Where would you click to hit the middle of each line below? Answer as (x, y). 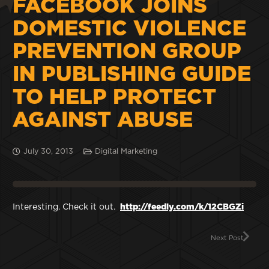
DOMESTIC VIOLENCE (129, 29)
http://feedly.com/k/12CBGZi (182, 207)
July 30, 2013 (49, 151)
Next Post (227, 238)
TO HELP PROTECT (114, 97)
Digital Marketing (126, 151)
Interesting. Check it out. (66, 207)
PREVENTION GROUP (127, 52)
